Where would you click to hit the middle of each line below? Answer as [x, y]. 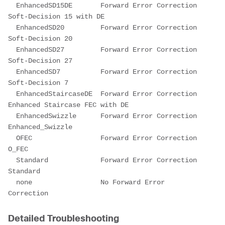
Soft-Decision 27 [40, 61]
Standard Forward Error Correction [102, 160]
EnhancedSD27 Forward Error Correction [102, 49]
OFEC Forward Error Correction [102, 138]
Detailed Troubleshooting [64, 218]
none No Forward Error [86, 182]
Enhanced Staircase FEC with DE [68, 105]
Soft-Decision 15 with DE [56, 16]
